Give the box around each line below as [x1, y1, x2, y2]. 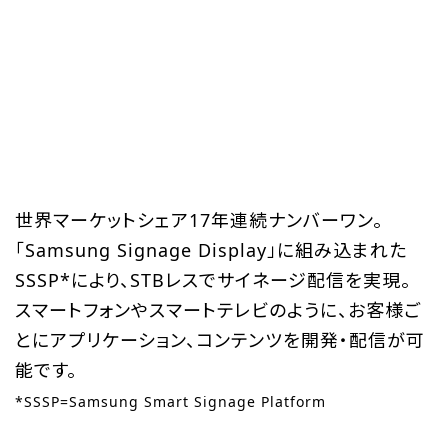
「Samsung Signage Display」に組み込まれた [15, 237, 407, 262]
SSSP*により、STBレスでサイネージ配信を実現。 [15, 267, 411, 292]
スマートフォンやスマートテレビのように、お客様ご [15, 297, 421, 322]
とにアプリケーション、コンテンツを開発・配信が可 [15, 327, 425, 352]
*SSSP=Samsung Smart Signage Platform [15, 391, 326, 411]
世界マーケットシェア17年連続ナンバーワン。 [15, 207, 383, 232]
